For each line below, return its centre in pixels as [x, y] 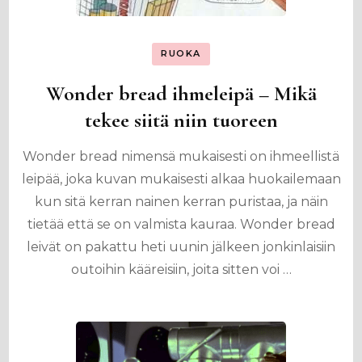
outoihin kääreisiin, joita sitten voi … [181, 269]
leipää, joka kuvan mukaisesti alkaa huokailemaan [181, 179]
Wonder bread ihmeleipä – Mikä [181, 93]
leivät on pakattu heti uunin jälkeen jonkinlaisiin [181, 246]
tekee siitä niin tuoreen [181, 120]
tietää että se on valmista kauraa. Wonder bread [181, 224]
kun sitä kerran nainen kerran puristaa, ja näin [181, 201]
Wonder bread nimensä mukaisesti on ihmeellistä [181, 156]
